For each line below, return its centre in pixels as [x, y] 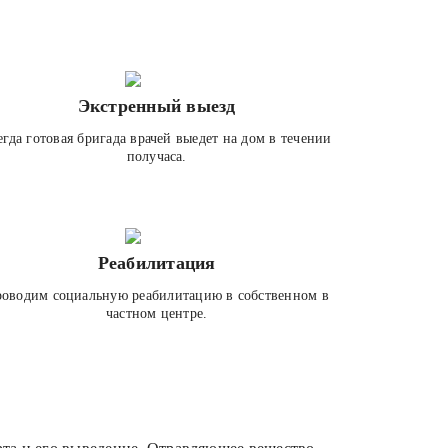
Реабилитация [156, 263]
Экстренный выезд [156, 106]
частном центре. [156, 313]
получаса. [156, 156]
